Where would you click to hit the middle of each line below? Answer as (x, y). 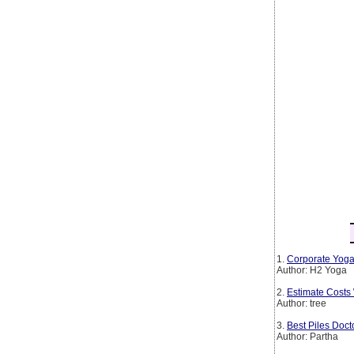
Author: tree (301, 303)
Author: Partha (307, 336)
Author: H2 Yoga (312, 270)
